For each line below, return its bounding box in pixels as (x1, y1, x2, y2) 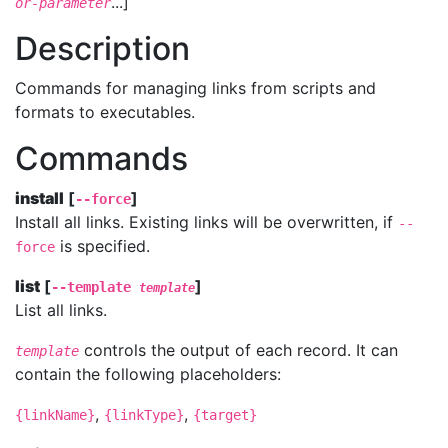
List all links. (15, 300, 107, 320)
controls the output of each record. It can (79, 340, 398, 360)
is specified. (55, 236, 150, 256)
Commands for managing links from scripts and (15, 78, 376, 98)
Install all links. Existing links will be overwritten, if (15, 212, 398, 232)
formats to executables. (15, 102, 195, 122)
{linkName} (15, 407, 95, 423)
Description (15, 29, 190, 68)
